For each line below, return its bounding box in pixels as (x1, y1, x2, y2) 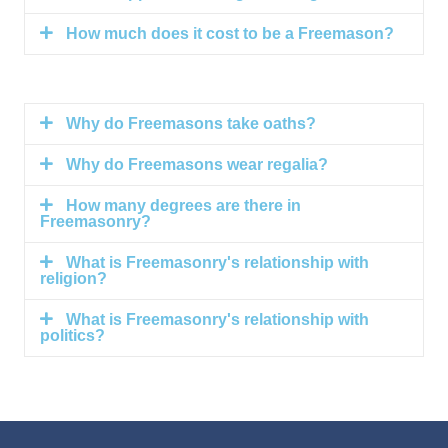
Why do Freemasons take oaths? (65, 115, 316, 133)
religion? (40, 270, 107, 288)
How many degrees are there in (65, 197, 301, 215)
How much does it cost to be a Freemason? (65, 25, 394, 43)
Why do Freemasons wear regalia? (65, 156, 328, 174)
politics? (40, 327, 105, 345)
